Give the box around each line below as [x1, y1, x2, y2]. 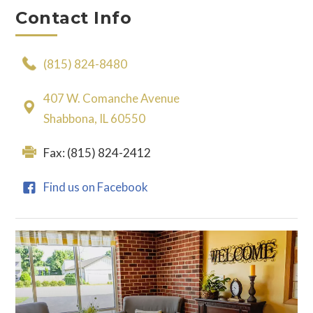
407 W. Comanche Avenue [43, 91, 180, 106]
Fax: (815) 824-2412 [43, 145, 152, 161]
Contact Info [15, 8, 132, 29]
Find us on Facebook [43, 180, 149, 195]
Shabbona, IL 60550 [43, 111, 146, 126]
